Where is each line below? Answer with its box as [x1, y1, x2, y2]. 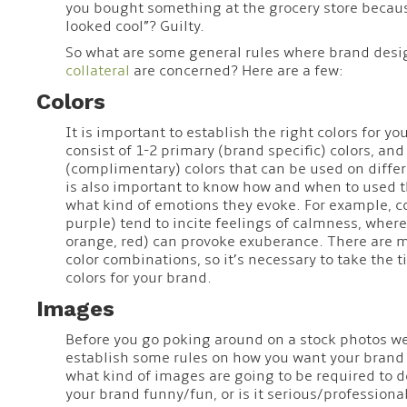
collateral [65, 61, 130, 80]
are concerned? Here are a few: [129, 61, 343, 80]
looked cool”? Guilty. [65, 16, 204, 35]
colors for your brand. [65, 268, 212, 287]
